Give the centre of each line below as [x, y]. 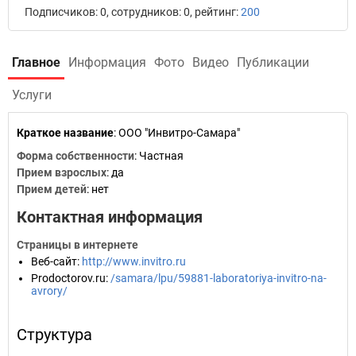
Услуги [32, 95]
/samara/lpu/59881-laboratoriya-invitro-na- [219, 278]
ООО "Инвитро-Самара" [179, 133]
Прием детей [52, 189]
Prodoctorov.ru [68, 278]
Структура [54, 335]
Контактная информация [110, 217]
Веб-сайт [54, 261]
